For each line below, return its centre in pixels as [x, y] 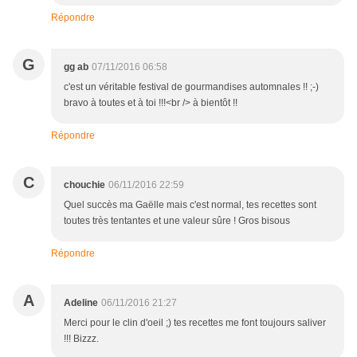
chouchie [84, 185]
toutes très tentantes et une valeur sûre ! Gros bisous [177, 221]
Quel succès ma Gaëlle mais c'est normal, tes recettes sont [190, 205]
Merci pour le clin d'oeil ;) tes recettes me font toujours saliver [195, 323]
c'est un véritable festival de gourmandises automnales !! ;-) [191, 87]
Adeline [81, 303]
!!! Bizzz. [81, 339]
